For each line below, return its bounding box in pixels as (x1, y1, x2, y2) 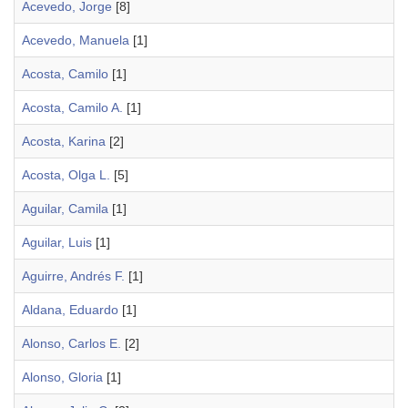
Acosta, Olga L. (22, 168, 110, 182)
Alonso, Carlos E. (22, 336, 121, 351)
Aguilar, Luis (22, 235, 92, 250)
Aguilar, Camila (22, 201, 108, 216)
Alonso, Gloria (22, 370, 103, 384)
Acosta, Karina (22, 134, 106, 148)
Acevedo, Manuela (22, 33, 129, 47)
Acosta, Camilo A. (22, 100, 123, 115)
